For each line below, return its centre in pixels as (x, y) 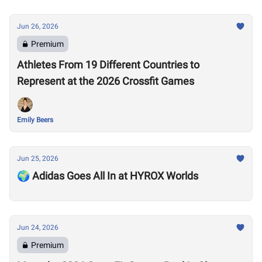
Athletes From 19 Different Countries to (108, 65)
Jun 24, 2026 (38, 227)
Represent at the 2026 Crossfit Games (106, 81)
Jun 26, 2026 (38, 26)
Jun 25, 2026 (38, 158)
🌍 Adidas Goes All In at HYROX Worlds (108, 176)
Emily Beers (35, 120)
